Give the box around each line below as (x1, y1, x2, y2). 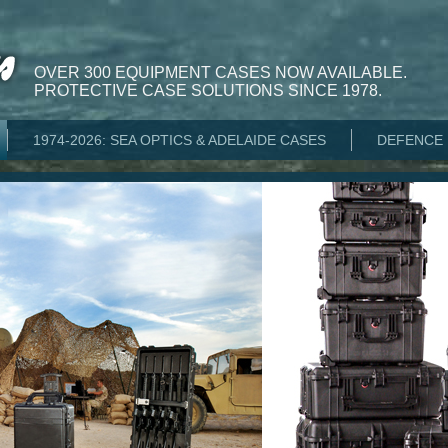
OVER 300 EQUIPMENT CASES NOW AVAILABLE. (34, 64, 407, 81)
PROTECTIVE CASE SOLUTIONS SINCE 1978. (34, 82, 382, 99)
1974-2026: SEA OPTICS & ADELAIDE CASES (33, 132, 326, 148)
